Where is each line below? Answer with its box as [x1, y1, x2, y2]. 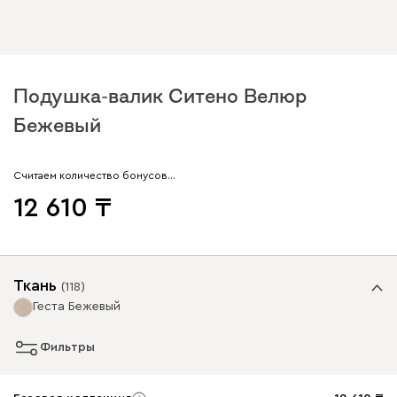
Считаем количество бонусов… [13, 169, 175, 181]
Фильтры [40, 341, 95, 354]
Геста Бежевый [33, 300, 121, 313]
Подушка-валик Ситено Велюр [13, 85, 307, 105]
